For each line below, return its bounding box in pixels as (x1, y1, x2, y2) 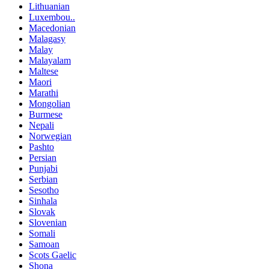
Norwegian (29, 131, 71, 142)
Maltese (29, 66, 58, 77)
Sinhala (29, 196, 57, 207)
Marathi (29, 88, 58, 98)
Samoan (29, 239, 59, 250)
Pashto (29, 142, 54, 153)
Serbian (29, 174, 58, 185)
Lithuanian (29, 1, 70, 12)
